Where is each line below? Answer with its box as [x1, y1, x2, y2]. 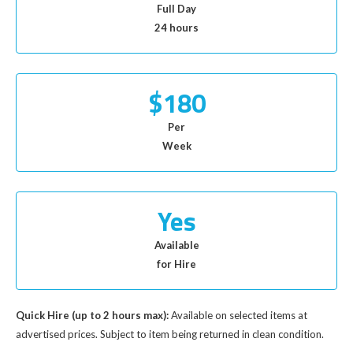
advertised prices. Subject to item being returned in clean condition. [16, 328, 324, 340]
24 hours [154, 21, 199, 34]
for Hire [157, 258, 196, 270]
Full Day [157, 2, 196, 15]
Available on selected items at [169, 309, 307, 321]
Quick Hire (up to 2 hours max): [16, 309, 169, 321]
